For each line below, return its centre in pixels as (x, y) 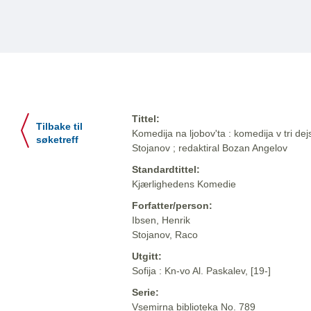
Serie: (145, 293)
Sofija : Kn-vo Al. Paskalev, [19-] (201, 271)
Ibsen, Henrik (161, 220)
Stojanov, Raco (165, 235)
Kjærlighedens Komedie (184, 184)
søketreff (57, 140)
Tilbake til (59, 127)
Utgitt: (147, 257)
